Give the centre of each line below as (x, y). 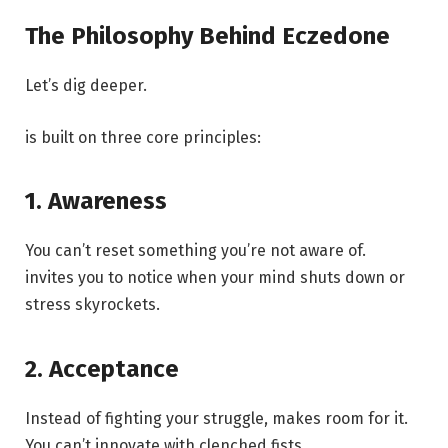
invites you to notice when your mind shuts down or (215, 278)
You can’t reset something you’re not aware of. (195, 251)
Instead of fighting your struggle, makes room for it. (216, 418)
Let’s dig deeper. (86, 86)
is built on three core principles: (143, 138)
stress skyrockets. (92, 305)
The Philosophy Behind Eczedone (207, 36)
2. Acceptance (102, 368)
